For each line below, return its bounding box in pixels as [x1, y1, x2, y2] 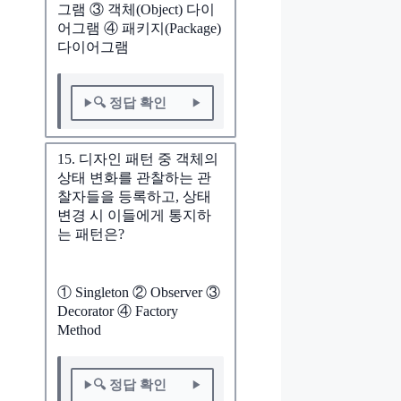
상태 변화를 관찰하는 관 [57, 170, 211, 186]
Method [57, 321, 101, 337]
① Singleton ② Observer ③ [57, 284, 220, 300]
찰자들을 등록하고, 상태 [57, 189, 211, 205]
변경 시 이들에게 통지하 [57, 208, 211, 224]
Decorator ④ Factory [57, 303, 178, 319]
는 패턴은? [57, 226, 124, 243]
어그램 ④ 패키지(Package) [57, 21, 221, 37]
